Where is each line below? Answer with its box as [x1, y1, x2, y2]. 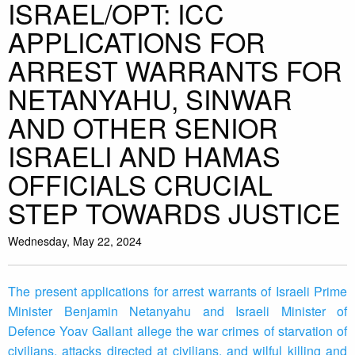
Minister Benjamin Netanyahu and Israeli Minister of [8, 302, 347, 321]
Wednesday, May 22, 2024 [8, 233, 142, 250]
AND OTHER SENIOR [8, 108, 278, 147]
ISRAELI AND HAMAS [8, 136, 281, 176]
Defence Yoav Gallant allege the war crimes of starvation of [8, 322, 347, 341]
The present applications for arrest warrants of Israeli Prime [8, 282, 347, 301]
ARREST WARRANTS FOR [8, 51, 342, 90]
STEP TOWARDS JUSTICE [8, 193, 341, 233]
